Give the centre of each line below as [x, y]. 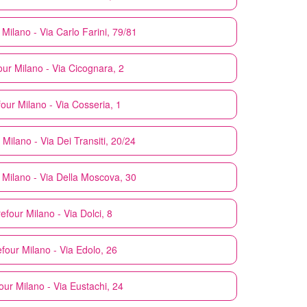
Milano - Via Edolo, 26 [69, 249]
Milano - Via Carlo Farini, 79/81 [69, 31]
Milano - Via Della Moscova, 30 [69, 176]
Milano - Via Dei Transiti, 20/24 [69, 140]
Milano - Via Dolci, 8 [69, 213]
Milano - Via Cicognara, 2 [69, 67]
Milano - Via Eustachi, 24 [69, 285]
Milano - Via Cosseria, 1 [69, 104]
